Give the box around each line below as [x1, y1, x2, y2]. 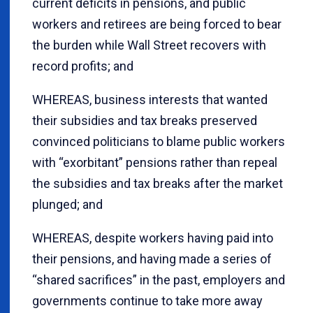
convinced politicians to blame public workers [32, 134, 285, 150]
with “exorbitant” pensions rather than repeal [32, 155, 277, 170]
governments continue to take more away [32, 293, 263, 309]
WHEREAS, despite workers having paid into [32, 231, 273, 246]
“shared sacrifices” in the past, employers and [32, 272, 285, 288]
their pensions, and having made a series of [32, 252, 272, 267]
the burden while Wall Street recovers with [32, 38, 266, 53]
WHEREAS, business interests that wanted [32, 92, 268, 108]
